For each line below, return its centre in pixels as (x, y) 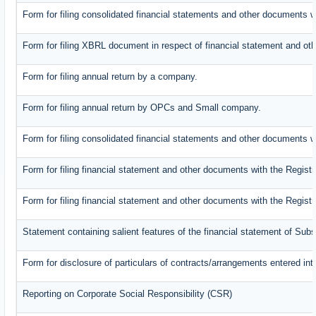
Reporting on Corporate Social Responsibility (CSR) (128, 294)
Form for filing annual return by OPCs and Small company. (142, 108)
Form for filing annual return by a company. (110, 77)
